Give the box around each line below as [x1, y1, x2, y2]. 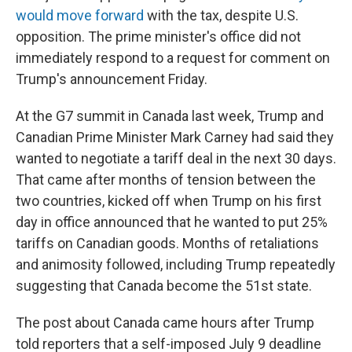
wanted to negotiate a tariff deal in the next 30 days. [16, 150, 336, 167]
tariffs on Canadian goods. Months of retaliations [16, 235, 319, 251]
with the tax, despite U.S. [144, 7, 299, 24]
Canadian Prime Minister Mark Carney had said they [16, 129, 334, 145]
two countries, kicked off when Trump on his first [16, 192, 321, 209]
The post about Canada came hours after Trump [16, 314, 314, 331]
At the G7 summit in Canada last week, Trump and [16, 108, 324, 124]
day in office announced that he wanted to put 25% [16, 214, 328, 230]
